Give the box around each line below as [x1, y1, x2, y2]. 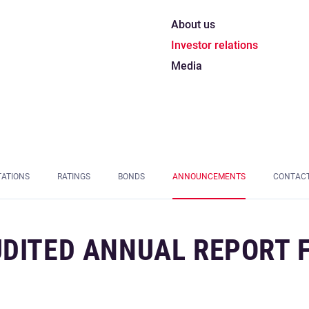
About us [171, 18, 215, 31]
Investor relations [171, 39, 258, 52]
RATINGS [57, 172, 90, 181]
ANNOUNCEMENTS [172, 172, 246, 181]
